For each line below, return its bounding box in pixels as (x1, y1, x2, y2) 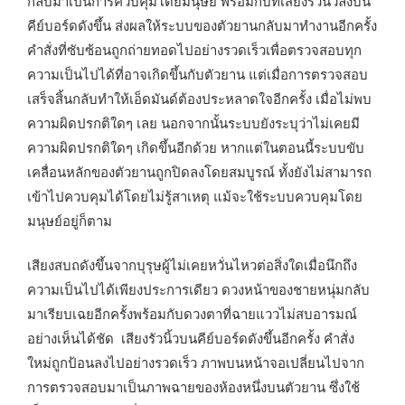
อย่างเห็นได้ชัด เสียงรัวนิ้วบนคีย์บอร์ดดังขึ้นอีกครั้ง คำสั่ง (27, 328, 354, 348)
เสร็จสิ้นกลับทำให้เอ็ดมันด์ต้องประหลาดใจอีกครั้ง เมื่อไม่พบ (27, 88, 372, 108)
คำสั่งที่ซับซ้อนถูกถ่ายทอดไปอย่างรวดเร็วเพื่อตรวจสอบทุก (27, 39, 362, 59)
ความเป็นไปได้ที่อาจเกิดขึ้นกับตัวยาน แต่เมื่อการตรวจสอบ (27, 63, 368, 83)
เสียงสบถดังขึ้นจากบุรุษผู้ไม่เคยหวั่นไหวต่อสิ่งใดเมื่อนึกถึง (27, 255, 357, 275)
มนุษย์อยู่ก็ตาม (27, 210, 112, 230)
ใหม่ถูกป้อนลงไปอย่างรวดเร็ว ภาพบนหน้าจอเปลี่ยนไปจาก (27, 353, 364, 372)
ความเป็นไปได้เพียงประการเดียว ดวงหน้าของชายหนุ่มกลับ (27, 279, 370, 299)
